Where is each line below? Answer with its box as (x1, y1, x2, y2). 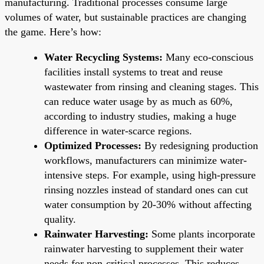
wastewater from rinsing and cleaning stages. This (44, 80, 259, 93)
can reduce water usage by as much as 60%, (44, 95, 233, 107)
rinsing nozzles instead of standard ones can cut (44, 183, 248, 196)
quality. (44, 213, 76, 225)
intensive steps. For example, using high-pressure (44, 169, 256, 181)
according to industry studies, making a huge (44, 110, 236, 122)
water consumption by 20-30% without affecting (44, 198, 252, 210)
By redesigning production (141, 139, 258, 151)
